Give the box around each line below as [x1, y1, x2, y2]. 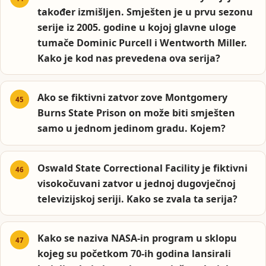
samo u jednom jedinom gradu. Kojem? [37, 122, 226, 135]
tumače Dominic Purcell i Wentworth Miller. [37, 36, 248, 50]
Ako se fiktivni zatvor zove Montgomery [37, 91, 228, 104]
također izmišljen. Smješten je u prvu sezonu [37, 5, 254, 19]
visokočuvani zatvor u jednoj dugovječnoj [37, 176, 236, 190]
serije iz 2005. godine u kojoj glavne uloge [37, 21, 237, 34]
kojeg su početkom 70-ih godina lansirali [37, 247, 232, 261]
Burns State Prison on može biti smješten [37, 106, 236, 120]
